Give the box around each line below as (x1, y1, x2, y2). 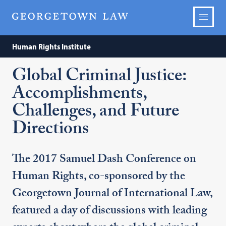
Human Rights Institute (12, 41, 91, 51)
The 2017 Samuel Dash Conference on (12, 150, 197, 170)
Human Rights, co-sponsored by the (12, 167, 186, 187)
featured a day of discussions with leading (12, 201, 207, 221)
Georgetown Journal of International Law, (12, 184, 213, 204)
